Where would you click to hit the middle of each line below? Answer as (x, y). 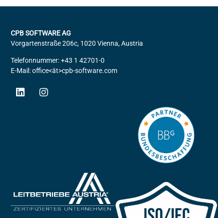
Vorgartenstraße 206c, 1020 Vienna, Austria (77, 43)
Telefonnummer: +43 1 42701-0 (58, 61)
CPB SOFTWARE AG (41, 33)
